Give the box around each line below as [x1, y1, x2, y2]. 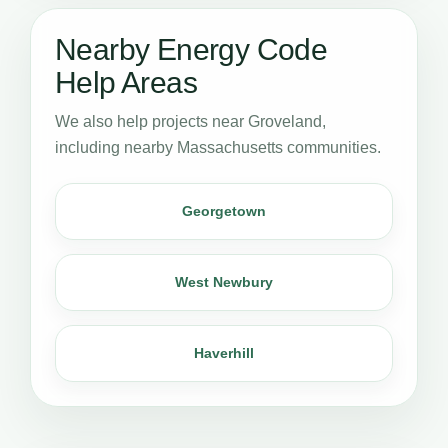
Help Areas [55, 65, 197, 99]
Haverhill [194, 344, 254, 361]
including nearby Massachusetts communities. [55, 138, 381, 156]
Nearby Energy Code [55, 32, 328, 66]
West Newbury [175, 273, 273, 290]
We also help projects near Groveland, [55, 112, 326, 130]
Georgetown [182, 202, 266, 219]
